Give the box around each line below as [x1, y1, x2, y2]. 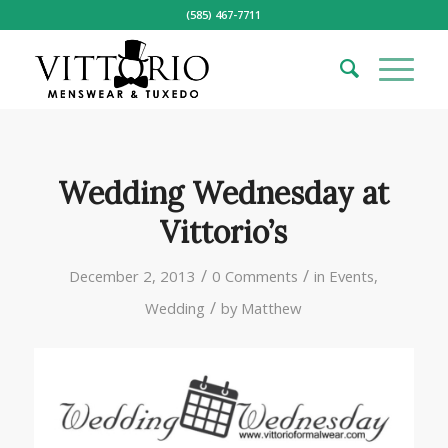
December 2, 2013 [69, 266, 197, 286]
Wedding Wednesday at [58, 174, 390, 212]
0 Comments [212, 266, 299, 286]
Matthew [241, 298, 303, 318]
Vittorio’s [160, 213, 288, 251]
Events [329, 266, 375, 286]
